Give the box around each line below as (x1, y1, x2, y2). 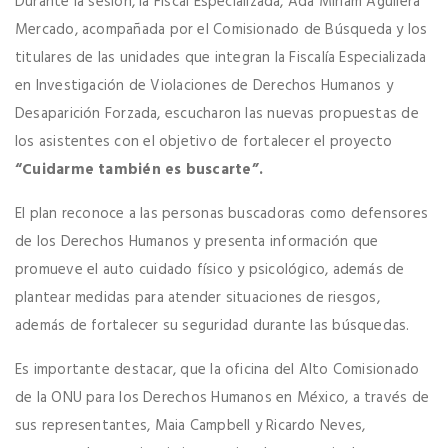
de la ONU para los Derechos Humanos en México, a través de (15, 386, 430, 411)
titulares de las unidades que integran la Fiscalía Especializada (15, 46, 427, 71)
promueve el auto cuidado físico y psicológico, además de (15, 258, 405, 283)
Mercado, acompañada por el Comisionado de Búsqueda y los (15, 18, 428, 43)
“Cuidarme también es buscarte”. (15, 158, 263, 183)
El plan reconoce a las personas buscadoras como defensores (15, 202, 429, 227)
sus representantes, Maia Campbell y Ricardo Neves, (15, 414, 366, 439)
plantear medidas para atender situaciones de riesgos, (15, 286, 380, 311)
